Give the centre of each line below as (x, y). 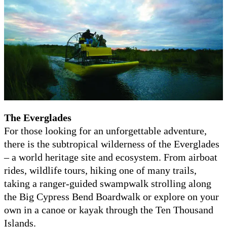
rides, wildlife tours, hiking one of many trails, (100, 170)
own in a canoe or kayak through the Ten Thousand (109, 210)
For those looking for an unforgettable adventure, (105, 130)
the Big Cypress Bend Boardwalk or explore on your (111, 196)
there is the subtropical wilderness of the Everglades (112, 144)
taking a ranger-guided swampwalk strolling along (108, 183)
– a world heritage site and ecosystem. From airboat (111, 157)
